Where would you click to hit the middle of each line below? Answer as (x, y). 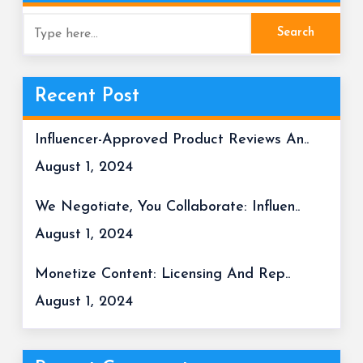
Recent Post (87, 97)
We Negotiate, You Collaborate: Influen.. (167, 207)
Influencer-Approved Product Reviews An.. (172, 140)
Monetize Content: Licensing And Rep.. (162, 275)
